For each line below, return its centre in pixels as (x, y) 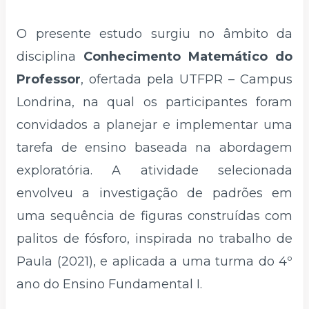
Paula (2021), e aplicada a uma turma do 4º (154, 262)
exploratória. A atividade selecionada (154, 171)
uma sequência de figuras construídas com (154, 216)
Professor (49, 80)
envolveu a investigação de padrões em (154, 193)
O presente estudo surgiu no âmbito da (154, 34)
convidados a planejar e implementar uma (154, 125)
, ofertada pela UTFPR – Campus (187, 80)
